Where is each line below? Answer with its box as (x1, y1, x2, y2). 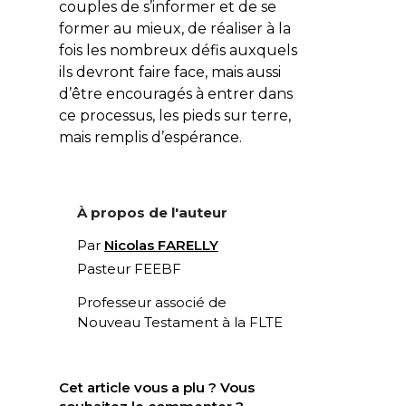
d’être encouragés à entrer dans (58, 84, 293, 102)
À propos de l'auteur (76, 203, 227, 221)
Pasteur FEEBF (76, 259, 181, 277)
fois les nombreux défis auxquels (58, 41, 297, 59)
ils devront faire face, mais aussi (58, 63, 281, 81)
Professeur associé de (76, 293, 227, 311)
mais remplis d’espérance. (58, 128, 242, 146)
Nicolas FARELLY (103, 236, 218, 254)
